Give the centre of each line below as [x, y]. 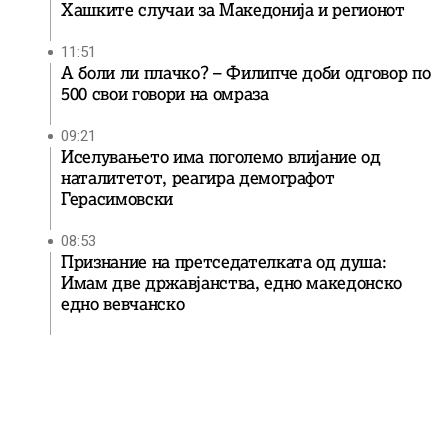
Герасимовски [117, 199]
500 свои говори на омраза [165, 94]
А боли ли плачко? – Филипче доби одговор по [246, 73]
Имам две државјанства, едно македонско [232, 283]
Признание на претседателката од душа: [224, 262]
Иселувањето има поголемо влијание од [221, 157]
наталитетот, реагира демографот [198, 178]
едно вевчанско [123, 304]
